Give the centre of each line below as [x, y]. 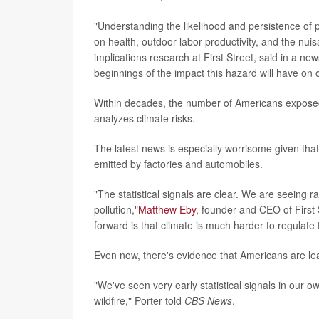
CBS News [208, 300]
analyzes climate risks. [145, 118]
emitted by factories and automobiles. [178, 164]
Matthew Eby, [168, 209]
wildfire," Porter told [139, 300]
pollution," [116, 209]
